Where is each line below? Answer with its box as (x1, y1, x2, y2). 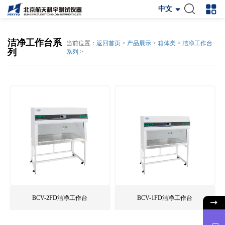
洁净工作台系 (8, 37, 62, 48)
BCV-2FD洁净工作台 (32, 194, 88, 202)
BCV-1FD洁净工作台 (137, 194, 193, 202)
